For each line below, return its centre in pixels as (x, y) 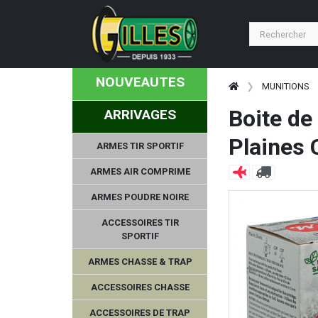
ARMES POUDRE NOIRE (140, 197)
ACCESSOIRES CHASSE (140, 287)
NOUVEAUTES (140, 82)
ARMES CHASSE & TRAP (140, 261)
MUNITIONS (286, 86)
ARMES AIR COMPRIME (140, 171)
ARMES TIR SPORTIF (140, 146)
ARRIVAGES (140, 114)
